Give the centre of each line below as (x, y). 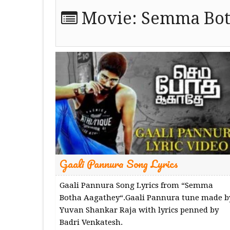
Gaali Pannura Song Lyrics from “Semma (136, 185)
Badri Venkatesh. (91, 222)
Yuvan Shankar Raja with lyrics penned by (139, 210)
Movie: (109, 19)
